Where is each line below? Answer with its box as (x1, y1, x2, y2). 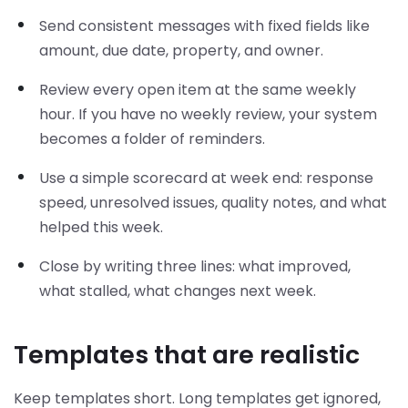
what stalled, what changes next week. (39, 280, 316, 301)
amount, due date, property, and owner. (39, 39, 323, 61)
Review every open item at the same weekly (39, 78, 356, 100)
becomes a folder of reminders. (39, 127, 265, 149)
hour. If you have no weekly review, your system (39, 103, 377, 125)
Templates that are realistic (14, 337, 360, 372)
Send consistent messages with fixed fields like (39, 15, 370, 36)
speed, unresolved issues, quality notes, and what (39, 191, 387, 213)
